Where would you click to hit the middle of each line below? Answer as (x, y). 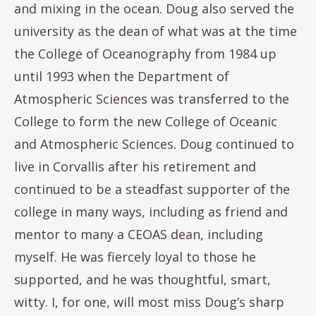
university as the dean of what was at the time (156, 31)
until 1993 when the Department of (122, 76)
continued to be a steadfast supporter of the (152, 189)
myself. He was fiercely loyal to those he (135, 257)
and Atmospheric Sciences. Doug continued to (154, 144)
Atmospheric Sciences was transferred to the (152, 99)
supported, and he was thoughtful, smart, (142, 279)
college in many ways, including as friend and (151, 212)
